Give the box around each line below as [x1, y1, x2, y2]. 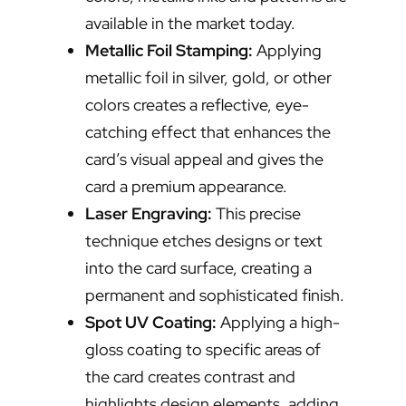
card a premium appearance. [85, 176, 287, 198]
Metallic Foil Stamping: [85, 40, 253, 62]
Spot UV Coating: [85, 312, 217, 333]
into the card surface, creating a [85, 257, 312, 279]
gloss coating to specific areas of [85, 339, 321, 361]
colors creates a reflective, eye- [85, 94, 309, 116]
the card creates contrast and [85, 366, 295, 388]
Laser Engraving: [85, 203, 212, 225]
